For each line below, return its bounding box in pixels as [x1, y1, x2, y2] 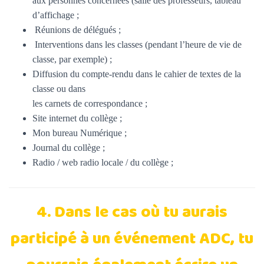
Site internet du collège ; [32, 113, 122, 123]
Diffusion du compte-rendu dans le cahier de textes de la [32, 69, 241, 79]
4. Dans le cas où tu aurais [37, 200, 227, 226]
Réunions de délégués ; [32, 25, 121, 35]
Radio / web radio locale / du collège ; [32, 157, 173, 167]
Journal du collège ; [32, 143, 105, 153]
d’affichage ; [32, 10, 79, 20]
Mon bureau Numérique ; [32, 128, 127, 138]
